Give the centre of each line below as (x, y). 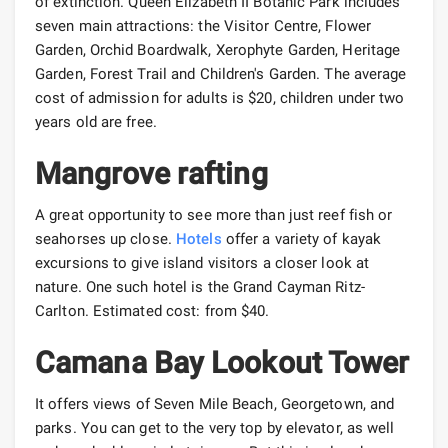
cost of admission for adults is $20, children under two (220, 97)
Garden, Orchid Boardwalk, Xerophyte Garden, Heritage (218, 49)
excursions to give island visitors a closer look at (202, 262)
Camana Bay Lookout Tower (222, 362)
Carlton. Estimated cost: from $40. (152, 310)
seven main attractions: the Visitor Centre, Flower (203, 25)
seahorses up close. (105, 238)
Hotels (199, 238)
